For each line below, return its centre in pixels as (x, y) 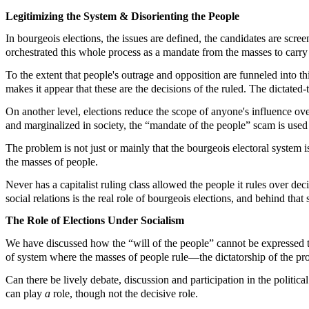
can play (25, 293)
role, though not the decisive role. (126, 293)
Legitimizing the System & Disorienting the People (122, 16)
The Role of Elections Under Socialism (95, 221)
